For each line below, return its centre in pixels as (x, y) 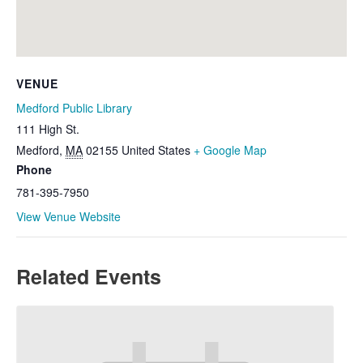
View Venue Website (68, 216)
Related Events (89, 276)
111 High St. (48, 128)
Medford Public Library (74, 107)
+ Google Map (230, 149)
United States (156, 149)
